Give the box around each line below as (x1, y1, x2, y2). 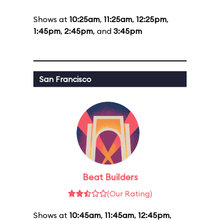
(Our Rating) (107, 189, 152, 198)
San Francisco (39, 74, 91, 84)
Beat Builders (82, 171, 138, 183)
